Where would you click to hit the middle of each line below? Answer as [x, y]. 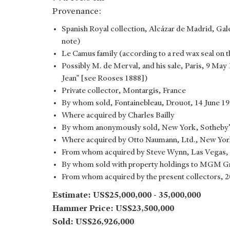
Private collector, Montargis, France [124, 91]
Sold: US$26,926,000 [93, 222]
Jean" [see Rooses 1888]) [105, 79]
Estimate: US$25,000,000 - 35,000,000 [127, 195]
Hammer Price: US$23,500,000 [113, 209]
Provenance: [77, 12]
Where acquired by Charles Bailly [118, 116]
